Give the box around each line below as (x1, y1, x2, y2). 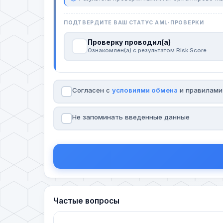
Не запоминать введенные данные (72, 113, 190, 121)
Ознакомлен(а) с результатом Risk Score (87, 47, 207, 54)
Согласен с (72, 86, 112, 94)
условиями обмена (111, 86, 178, 94)
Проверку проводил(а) (87, 38, 171, 46)
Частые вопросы (53, 196, 119, 206)
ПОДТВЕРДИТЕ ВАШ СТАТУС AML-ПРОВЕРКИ (64, 19, 204, 26)
